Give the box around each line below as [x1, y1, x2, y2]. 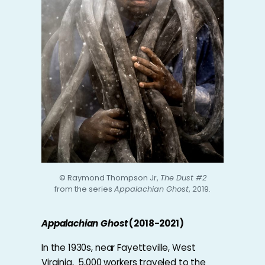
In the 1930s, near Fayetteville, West [41, 241, 196, 254]
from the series [54, 184, 114, 195]
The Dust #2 [160, 173, 206, 183]
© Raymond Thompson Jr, [59, 173, 160, 183]
